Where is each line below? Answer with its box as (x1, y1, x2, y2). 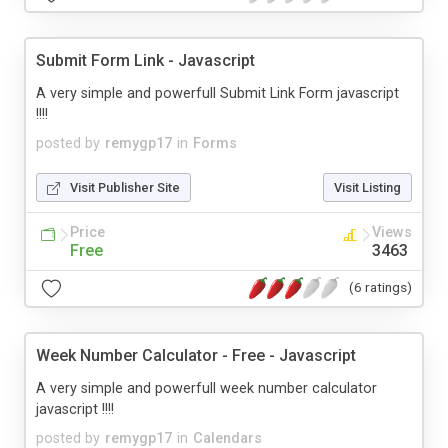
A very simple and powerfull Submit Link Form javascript (36, 84, 399, 102)
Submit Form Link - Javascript (36, 50, 255, 70)
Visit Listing (334, 179, 401, 195)
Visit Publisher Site (70, 179, 180, 195)
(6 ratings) (349, 279, 412, 296)
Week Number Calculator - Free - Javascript (36, 345, 356, 365)
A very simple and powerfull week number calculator (36, 379, 377, 397)
